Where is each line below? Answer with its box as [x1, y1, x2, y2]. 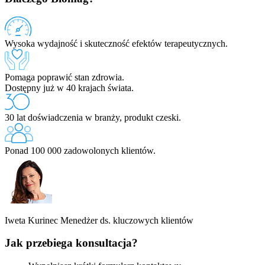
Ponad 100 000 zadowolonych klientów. [5, 145, 156, 156]
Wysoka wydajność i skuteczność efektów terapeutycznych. [5, 38, 228, 49]
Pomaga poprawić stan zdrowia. [5, 72, 124, 82]
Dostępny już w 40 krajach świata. [5, 82, 134, 93]
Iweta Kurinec [5, 215, 60, 225]
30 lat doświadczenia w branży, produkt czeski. [5, 112, 181, 122]
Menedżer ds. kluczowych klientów [60, 215, 193, 225]
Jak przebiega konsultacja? [5, 237, 138, 250]
